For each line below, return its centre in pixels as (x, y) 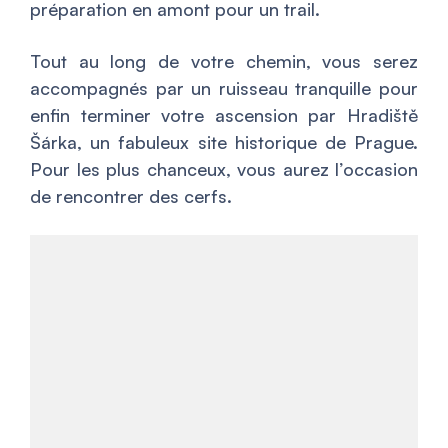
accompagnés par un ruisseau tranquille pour (224, 87)
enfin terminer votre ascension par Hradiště (224, 114)
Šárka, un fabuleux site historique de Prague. (224, 141)
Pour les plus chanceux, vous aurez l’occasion (224, 168)
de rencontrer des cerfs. (131, 195)
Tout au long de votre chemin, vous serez (224, 60)
